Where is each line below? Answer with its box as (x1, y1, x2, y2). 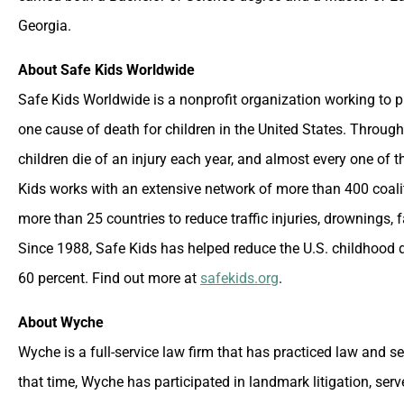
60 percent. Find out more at (18, 269, 200, 287)
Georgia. (18, 16, 71, 34)
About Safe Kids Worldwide (18, 60, 195, 78)
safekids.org (200, 269, 279, 287)
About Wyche (18, 313, 104, 331)
